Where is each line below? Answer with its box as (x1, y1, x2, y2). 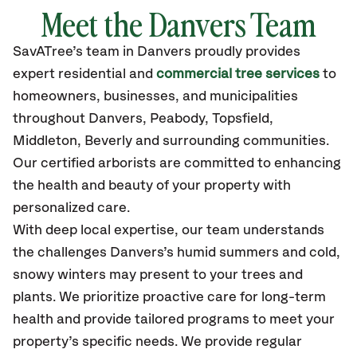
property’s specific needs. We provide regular (13, 335, 302, 349)
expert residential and (13, 67, 156, 81)
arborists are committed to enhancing (98, 156, 341, 171)
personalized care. (13, 201, 130, 215)
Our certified (13, 156, 98, 171)
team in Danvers (83, 45, 194, 59)
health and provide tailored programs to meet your (13, 312, 335, 327)
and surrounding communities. (135, 134, 329, 148)
